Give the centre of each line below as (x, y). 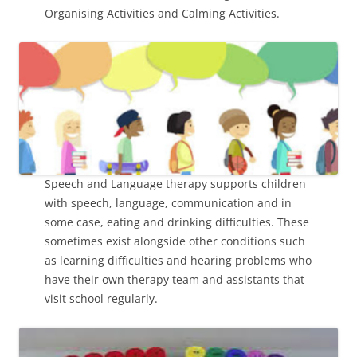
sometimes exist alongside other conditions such (175, 241)
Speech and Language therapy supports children (175, 184)
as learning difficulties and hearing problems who (178, 261)
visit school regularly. (101, 299)
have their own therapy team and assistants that (175, 280)
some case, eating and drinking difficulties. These (177, 222)
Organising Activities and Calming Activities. (162, 13)
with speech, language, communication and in (168, 203)
